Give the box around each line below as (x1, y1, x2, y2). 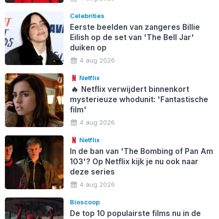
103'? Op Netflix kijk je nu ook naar (69, 156, 198, 166)
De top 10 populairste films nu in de (69, 208, 201, 218)
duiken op (69, 43, 107, 52)
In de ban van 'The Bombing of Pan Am (69, 146, 213, 156)
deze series (69, 167, 115, 176)
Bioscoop (69, 197, 100, 206)
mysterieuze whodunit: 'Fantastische (69, 94, 208, 104)
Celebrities (69, 11, 105, 20)
